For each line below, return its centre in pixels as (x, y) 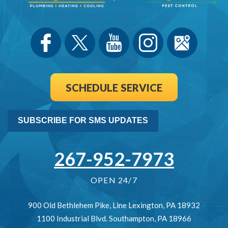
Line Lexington (138, 205)
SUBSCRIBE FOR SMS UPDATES (83, 121)
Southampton (132, 218)
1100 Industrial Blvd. (72, 218)
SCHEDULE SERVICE (114, 87)
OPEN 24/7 (114, 180)
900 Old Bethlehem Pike (69, 205)
